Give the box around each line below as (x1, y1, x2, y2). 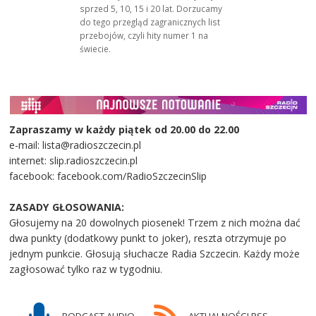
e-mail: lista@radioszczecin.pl (9, 138, 145, 152)
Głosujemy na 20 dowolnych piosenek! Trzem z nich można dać (9, 216, 301, 230)
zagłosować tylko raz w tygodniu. (9, 262, 163, 276)
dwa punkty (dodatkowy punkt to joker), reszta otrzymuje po (9, 231, 287, 245)
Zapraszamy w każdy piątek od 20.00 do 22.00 (9, 123, 240, 137)
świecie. (80, 42, 111, 54)
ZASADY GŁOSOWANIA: (9, 200, 125, 214)
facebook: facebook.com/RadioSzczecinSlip (9, 169, 207, 183)
